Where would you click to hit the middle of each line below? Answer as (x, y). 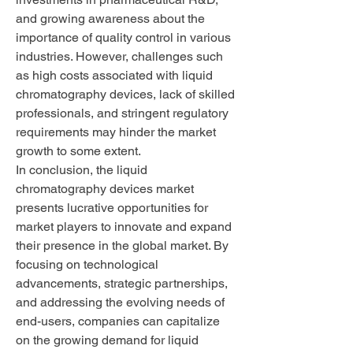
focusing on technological (87, 264)
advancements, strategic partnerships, (122, 283)
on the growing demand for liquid (107, 340)
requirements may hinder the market (116, 132)
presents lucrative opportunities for (112, 208)
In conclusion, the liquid (82, 170)
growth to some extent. (78, 151)
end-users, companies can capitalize (118, 321)
